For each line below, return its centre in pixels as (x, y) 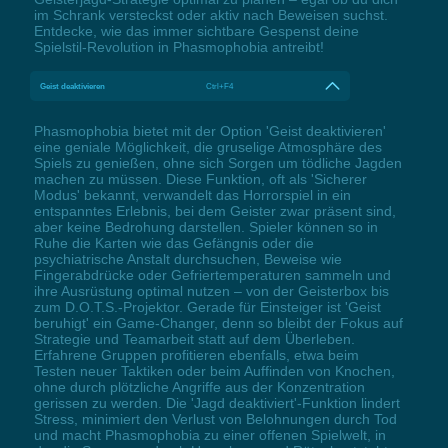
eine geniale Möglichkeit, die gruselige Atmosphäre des (207, 146)
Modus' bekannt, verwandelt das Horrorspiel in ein (192, 194)
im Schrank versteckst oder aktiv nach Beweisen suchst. (210, 15)
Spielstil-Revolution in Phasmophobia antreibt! (178, 47)
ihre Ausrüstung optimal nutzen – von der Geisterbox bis (211, 290)
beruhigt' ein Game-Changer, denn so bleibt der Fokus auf (218, 322)
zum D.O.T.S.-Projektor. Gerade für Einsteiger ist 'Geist (207, 306)
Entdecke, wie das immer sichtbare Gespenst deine (196, 31)
